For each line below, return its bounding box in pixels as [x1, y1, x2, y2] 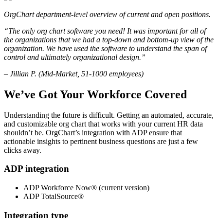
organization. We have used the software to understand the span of [4, 44, 207, 53]
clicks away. [4, 145, 41, 154]
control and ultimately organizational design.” [4, 53, 145, 61]
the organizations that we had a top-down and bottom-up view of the [4, 35, 214, 44]
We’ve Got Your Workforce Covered [4, 88, 187, 101]
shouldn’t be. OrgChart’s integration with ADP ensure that [4, 128, 182, 137]
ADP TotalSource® [23, 192, 84, 201]
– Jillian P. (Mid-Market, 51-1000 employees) [4, 69, 144, 78]
